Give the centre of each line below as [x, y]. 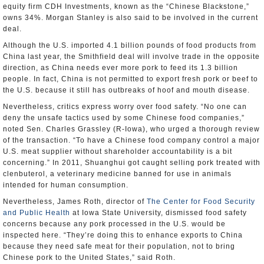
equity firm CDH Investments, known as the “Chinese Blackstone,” [126, 6]
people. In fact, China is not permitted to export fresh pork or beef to [131, 79]
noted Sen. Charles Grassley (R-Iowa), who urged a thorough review [131, 129]
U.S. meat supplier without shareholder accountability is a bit [118, 151]
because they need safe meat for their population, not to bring [119, 246]
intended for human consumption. [66, 185]
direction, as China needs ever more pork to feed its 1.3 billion [121, 68]
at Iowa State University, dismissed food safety [159, 213]
